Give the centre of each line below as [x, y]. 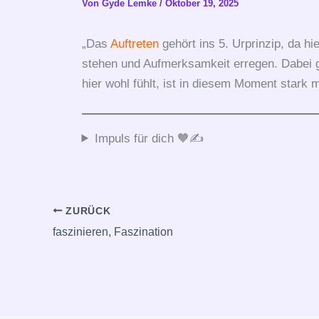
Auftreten [134, 43]
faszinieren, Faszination [113, 231]
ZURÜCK [87, 211]
